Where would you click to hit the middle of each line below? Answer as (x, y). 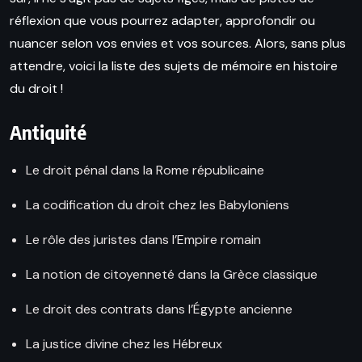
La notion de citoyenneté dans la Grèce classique (172, 275)
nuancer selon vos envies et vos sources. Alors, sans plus (178, 44)
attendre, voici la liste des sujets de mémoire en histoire (174, 66)
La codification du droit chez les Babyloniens (158, 205)
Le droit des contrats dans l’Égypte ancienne (159, 309)
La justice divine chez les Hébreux (124, 344)
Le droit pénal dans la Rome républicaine (145, 170)
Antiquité (48, 132)
